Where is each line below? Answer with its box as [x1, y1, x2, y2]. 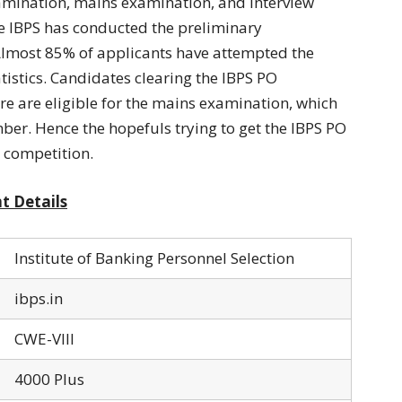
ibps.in [11, 287, 63, 309]
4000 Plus [11, 368, 84, 389]
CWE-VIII [11, 328, 74, 349]
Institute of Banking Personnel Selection [11, 247, 294, 268]
